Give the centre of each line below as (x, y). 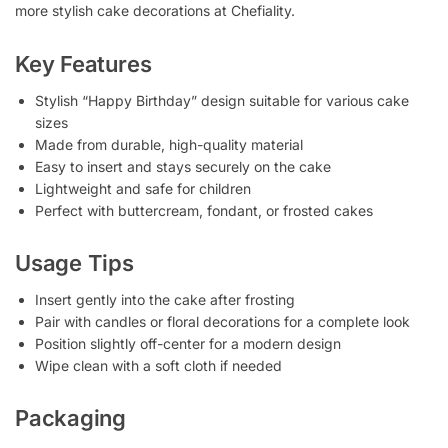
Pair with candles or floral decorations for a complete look (222, 322)
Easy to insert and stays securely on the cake (183, 166)
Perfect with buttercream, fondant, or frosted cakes (204, 210)
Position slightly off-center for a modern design (188, 344)
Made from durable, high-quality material (169, 144)
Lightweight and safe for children (143, 188)
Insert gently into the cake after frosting (165, 300)
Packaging (71, 418)
